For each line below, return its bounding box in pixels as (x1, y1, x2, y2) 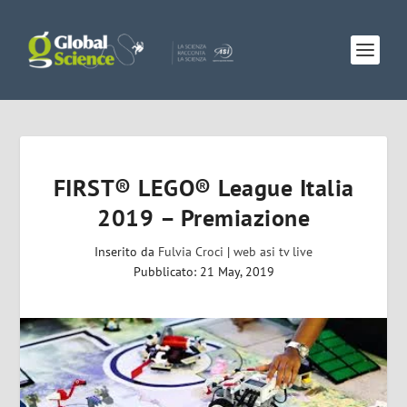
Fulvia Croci (158, 243, 223, 260)
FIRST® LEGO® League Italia (53, 173, 354, 203)
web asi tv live (233, 243, 313, 260)
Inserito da (94, 243, 158, 260)
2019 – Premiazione (97, 203, 310, 233)
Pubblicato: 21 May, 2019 (133, 263, 274, 280)
